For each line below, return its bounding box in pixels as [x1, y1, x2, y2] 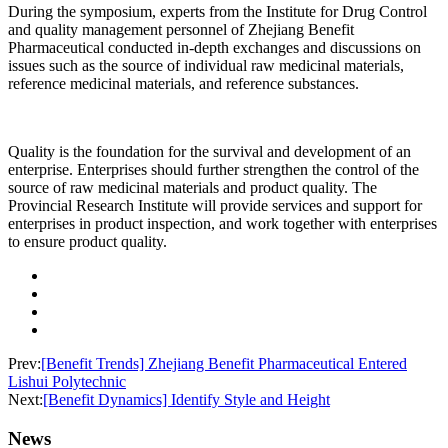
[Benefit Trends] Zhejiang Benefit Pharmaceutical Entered [41, 355, 407, 373]
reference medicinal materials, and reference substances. [8, 75, 359, 93]
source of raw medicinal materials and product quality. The [8, 179, 377, 197]
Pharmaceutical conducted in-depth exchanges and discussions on [8, 39, 421, 57]
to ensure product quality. [8, 233, 167, 251]
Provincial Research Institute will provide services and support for [8, 197, 422, 215]
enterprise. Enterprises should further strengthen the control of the [8, 161, 419, 179]
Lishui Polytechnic [8, 373, 126, 391]
